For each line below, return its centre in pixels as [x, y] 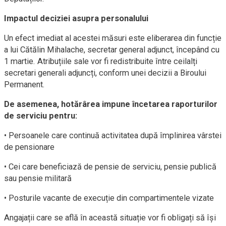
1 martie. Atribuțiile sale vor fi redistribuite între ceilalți [101, 61]
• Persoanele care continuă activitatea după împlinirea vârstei [113, 135]
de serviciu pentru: [41, 116]
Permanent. [24, 84]
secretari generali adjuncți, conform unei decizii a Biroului [105, 73]
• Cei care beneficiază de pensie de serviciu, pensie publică [110, 167]
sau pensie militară [38, 178]
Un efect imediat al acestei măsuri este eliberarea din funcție [113, 38]
